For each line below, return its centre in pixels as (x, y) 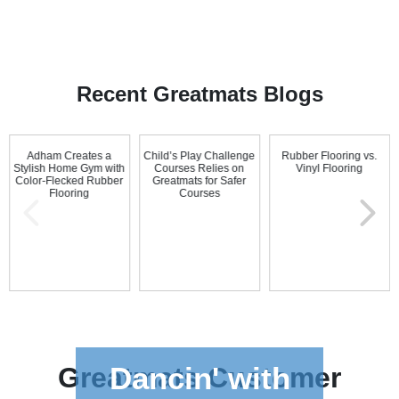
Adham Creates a (69, 156)
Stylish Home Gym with (69, 168)
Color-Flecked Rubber (69, 181)
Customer (270, 378)
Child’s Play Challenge (199, 156)
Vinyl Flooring (330, 168)
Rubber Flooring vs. (330, 156)
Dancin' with (199, 378)
